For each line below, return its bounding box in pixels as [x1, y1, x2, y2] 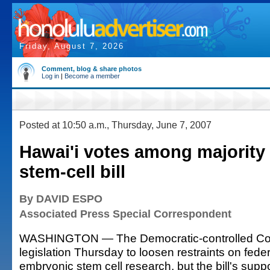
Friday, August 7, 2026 [19, 42, 124, 51]
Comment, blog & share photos [42, 65, 142, 72]
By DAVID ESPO [19, 193, 102, 205]
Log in [42, 72, 59, 80]
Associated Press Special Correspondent [19, 208, 231, 220]
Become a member [64, 72, 120, 80]
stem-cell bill [19, 162, 125, 181]
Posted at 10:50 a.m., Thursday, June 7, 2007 [19, 119, 212, 130]
